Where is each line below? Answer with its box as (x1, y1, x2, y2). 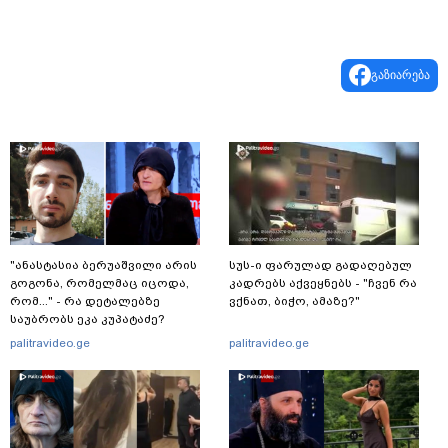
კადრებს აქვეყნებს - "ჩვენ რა (229, 275, 417, 290)
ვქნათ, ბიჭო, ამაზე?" (229, 293, 360, 308)
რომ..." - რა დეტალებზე (10, 293, 160, 308)
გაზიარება (371, 67, 430, 82)
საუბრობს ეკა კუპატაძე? (10, 311, 165, 326)
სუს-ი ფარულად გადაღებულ (229, 257, 412, 272)
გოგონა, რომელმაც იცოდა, (10, 275, 189, 290)
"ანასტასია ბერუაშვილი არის (10, 257, 197, 272)
